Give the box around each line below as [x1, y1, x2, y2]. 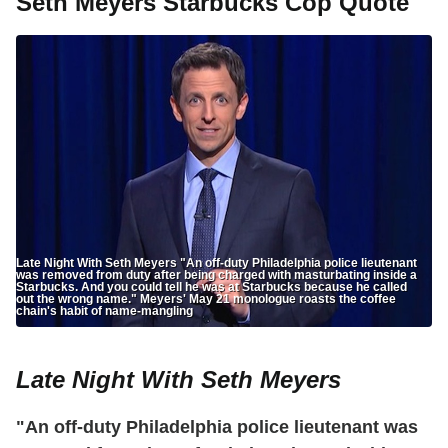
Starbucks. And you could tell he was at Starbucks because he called [16, 280, 407, 295]
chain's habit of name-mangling [16, 304, 193, 319]
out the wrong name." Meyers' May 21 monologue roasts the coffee [16, 292, 396, 307]
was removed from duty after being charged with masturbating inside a [16, 268, 417, 283]
